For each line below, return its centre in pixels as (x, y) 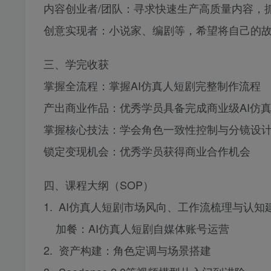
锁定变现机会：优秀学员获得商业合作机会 (147, 151)
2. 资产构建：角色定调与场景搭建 (127, 250)
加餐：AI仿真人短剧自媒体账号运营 (136, 228)
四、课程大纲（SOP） (99, 185)
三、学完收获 (76, 64)
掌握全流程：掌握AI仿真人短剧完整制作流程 (152, 86)
